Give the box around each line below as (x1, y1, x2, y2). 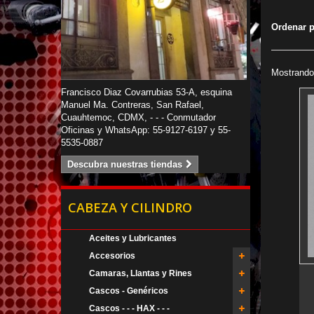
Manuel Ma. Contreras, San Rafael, (61, 99, 204, 110)
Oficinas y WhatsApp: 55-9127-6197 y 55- (61, 124, 231, 135)
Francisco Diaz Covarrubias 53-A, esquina (61, 86, 232, 97)
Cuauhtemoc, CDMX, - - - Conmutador (61, 111, 216, 123)
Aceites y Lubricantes (89, 233, 177, 243)
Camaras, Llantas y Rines (89, 268, 192, 278)
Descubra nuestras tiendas (67, 158, 182, 170)
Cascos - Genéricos (89, 285, 168, 296)
